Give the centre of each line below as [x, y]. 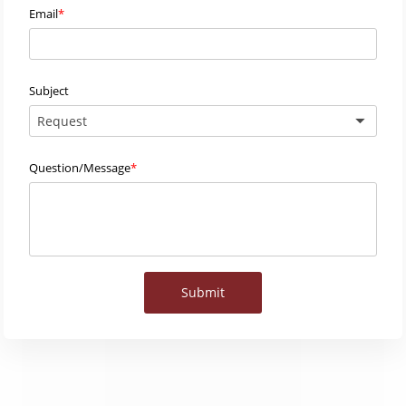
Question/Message [80, 167]
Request [62, 121]
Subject [49, 91]
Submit [203, 292]
